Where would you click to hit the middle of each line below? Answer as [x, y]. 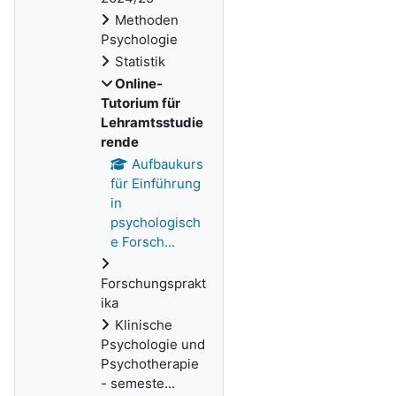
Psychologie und [153, 344]
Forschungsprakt [153, 283]
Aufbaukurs [167, 164]
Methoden [147, 20]
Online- [139, 84]
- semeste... [138, 383]
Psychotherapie [150, 364]
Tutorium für [141, 103]
